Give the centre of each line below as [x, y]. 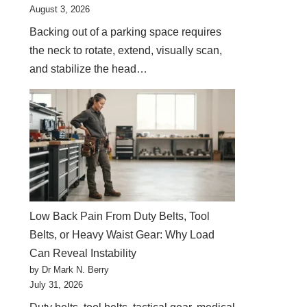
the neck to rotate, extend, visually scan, [126, 50]
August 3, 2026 [60, 9]
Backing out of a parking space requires [126, 32]
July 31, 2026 [57, 285]
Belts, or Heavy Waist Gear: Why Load [122, 235]
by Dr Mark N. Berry [70, 270]
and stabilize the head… [90, 69]
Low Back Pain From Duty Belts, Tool [120, 216]
